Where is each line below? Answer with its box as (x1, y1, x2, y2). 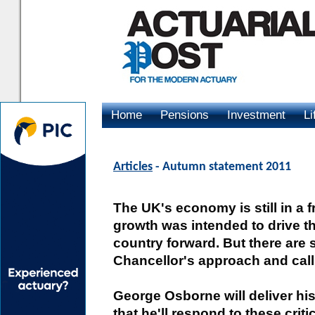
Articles (113, 160, 153, 174)
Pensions (160, 108, 209, 122)
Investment (227, 108, 285, 122)
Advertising (111, 134, 170, 147)
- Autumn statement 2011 (153, 160, 291, 174)
